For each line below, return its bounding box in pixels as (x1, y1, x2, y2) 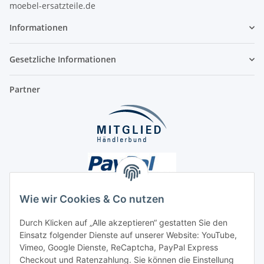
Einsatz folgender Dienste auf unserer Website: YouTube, (19, 230, 237, 240)
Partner (9, 84, 40, 95)
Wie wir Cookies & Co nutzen (19, 193, 164, 206)
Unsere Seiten (9, 231, 65, 243)
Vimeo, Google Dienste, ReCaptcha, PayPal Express (19, 242, 218, 253)
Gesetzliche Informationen (9, 54, 116, 65)
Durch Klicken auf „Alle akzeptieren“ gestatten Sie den (19, 217, 227, 228)
